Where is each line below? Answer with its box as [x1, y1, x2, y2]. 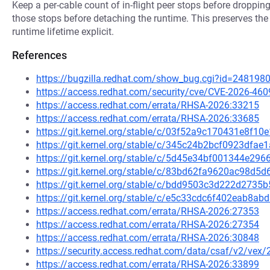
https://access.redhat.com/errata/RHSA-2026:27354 [36, 219, 259, 230]
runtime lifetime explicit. [12, 26, 114, 37]
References [12, 49, 67, 61]
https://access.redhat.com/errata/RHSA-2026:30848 [36, 232, 259, 243]
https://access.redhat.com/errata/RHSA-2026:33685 [36, 113, 259, 124]
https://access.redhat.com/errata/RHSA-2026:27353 [36, 206, 259, 217]
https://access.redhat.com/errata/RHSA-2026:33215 [36, 99, 259, 111]
